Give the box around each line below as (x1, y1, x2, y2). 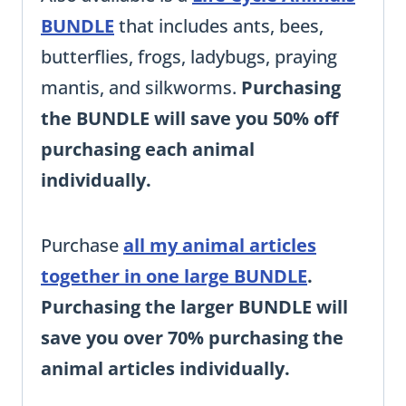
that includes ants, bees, (114, 14, 324, 39)
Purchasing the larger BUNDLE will (41, 295, 348, 320)
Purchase (41, 233, 123, 258)
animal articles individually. (41, 356, 290, 382)
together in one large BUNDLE (41, 264, 307, 289)
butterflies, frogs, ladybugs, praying (41, 44, 337, 70)
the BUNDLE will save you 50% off (41, 106, 338, 131)
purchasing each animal (41, 137, 255, 162)
